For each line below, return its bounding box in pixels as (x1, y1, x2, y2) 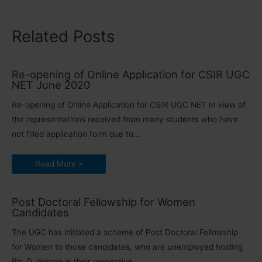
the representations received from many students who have (12, 115, 238, 125)
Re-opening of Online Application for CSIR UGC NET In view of (12, 100, 246, 110)
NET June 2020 (12, 78, 90, 91)
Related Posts (12, 26, 115, 46)
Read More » (35, 159, 82, 169)
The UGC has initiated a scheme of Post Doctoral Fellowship (12, 227, 238, 237)
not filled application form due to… (12, 129, 140, 139)
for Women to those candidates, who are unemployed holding (12, 242, 243, 252)
